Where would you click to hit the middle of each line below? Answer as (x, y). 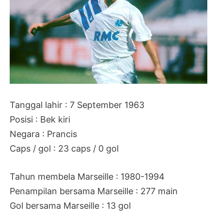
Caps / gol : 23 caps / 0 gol (64, 148)
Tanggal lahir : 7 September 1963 (77, 105)
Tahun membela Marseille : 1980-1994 (87, 177)
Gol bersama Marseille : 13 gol (70, 206)
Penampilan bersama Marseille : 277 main (94, 191)
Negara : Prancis (43, 134)
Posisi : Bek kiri (40, 119)
